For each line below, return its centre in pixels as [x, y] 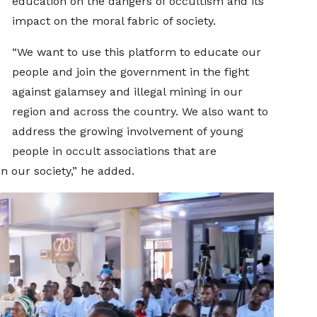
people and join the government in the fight [130, 71]
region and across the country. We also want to [140, 111]
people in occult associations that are [114, 151]
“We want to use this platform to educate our [136, 52]
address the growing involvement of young [127, 131]
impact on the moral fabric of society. [114, 21]
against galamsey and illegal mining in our [127, 91]
